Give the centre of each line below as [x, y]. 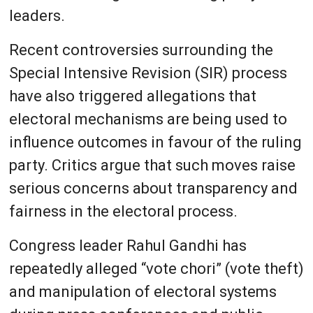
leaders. [37, 15]
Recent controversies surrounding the [141, 50]
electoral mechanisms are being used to [148, 119]
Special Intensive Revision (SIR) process [148, 73]
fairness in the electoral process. [123, 211]
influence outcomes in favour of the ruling [155, 142]
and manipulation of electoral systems [143, 291]
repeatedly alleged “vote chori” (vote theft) [156, 268]
